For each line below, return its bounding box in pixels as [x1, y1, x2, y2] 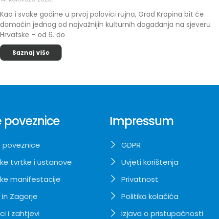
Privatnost [121, 174, 158, 184]
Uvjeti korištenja [121, 157, 178, 167]
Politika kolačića [121, 191, 178, 201]
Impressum [109, 113, 174, 129]
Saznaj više [12, 48, 49, 57]
